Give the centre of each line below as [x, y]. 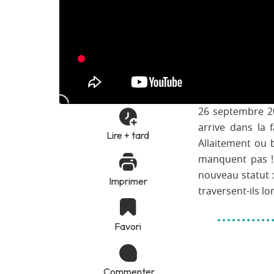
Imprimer [128, 181]
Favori [128, 227]
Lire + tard [128, 135]
